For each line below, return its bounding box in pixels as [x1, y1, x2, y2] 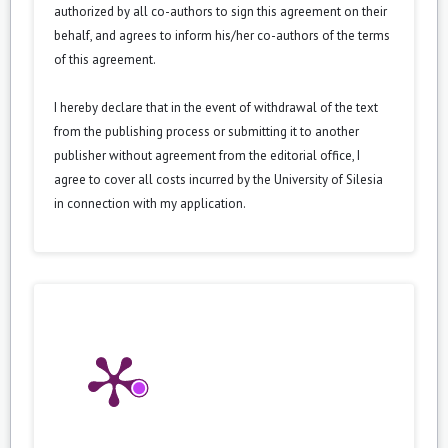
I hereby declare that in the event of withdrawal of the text [54, 98, 378, 116]
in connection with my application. [54, 194, 246, 212]
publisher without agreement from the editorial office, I [54, 146, 360, 164]
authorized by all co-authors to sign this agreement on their [54, 2, 387, 20]
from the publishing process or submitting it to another [54, 122, 359, 140]
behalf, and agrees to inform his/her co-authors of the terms [54, 26, 390, 44]
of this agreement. [54, 50, 156, 68]
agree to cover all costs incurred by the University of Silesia [54, 170, 383, 188]
